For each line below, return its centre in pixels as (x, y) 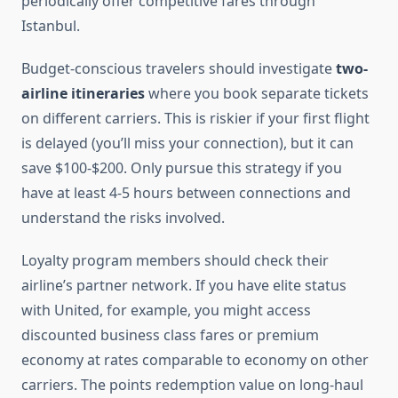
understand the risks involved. (123, 218)
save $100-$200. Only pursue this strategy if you (182, 168)
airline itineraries (83, 94)
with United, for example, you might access (166, 310)
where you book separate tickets (257, 94)
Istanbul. (51, 26)
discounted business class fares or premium (170, 335)
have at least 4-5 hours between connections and (186, 193)
